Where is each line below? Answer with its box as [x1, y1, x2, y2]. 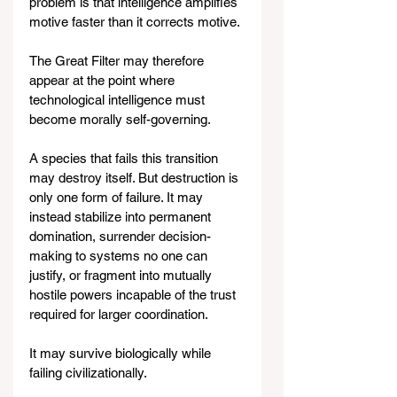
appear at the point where [29, 73, 178, 89]
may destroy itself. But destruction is [29, 170, 242, 186]
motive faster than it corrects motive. [29, 14, 240, 30]
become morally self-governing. [29, 112, 211, 128]
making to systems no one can [29, 248, 211, 264]
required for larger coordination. [29, 307, 208, 323]
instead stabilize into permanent [29, 209, 214, 225]
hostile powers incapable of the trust [29, 287, 239, 303]
